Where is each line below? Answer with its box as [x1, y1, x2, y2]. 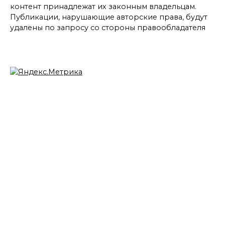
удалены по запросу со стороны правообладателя [10, 23, 205, 32]
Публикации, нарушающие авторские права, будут [10, 12, 207, 22]
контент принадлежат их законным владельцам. [10, 2, 196, 11]
